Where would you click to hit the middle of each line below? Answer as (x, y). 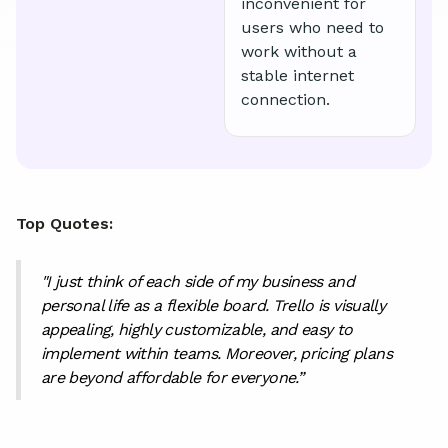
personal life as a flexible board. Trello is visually (213, 305)
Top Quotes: (64, 223)
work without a (299, 51)
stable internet (297, 75)
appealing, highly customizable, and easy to (197, 329)
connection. (285, 99)
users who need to (312, 27)
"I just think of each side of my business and (198, 281)
